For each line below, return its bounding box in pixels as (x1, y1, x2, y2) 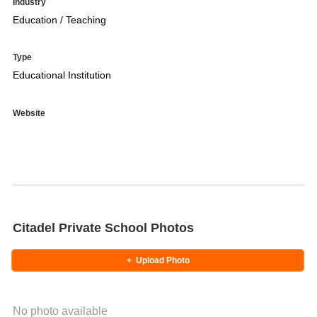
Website (12, 108, 45, 119)
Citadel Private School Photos (12, 221, 194, 236)
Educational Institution (12, 69, 117, 81)
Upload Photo (135, 255, 190, 266)
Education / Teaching (12, 13, 106, 25)
